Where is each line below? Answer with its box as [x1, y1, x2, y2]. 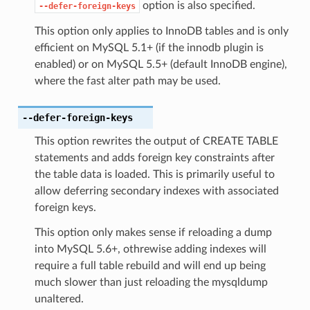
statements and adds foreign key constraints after [34, 152, 275, 163]
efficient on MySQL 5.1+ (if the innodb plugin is [34, 42, 264, 53]
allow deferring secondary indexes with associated [34, 185, 279, 197]
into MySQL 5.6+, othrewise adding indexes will [34, 243, 266, 255]
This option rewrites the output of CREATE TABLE [34, 135, 278, 147]
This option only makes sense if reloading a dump [34, 226, 272, 238]
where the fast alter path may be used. [34, 75, 221, 86]
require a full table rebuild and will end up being [34, 259, 266, 271]
